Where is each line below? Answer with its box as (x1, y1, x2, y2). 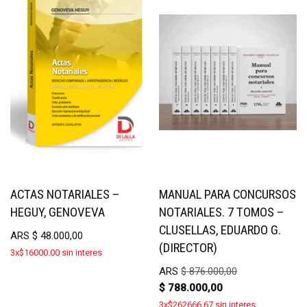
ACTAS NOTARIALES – (10, 186, 120, 202)
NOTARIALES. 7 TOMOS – (159, 204, 285, 220)
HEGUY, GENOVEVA (10, 204, 105, 220)
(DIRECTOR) (159, 240, 218, 256)
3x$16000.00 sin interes (10, 247, 102, 258)
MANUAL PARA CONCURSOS (159, 186, 297, 202)
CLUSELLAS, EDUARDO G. (159, 222, 282, 238)
